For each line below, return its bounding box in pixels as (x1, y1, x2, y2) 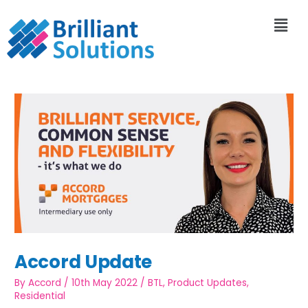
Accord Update (14, 249, 153, 274)
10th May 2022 (71, 276, 138, 290)
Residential (14, 289, 66, 303)
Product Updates (168, 276, 247, 290)
